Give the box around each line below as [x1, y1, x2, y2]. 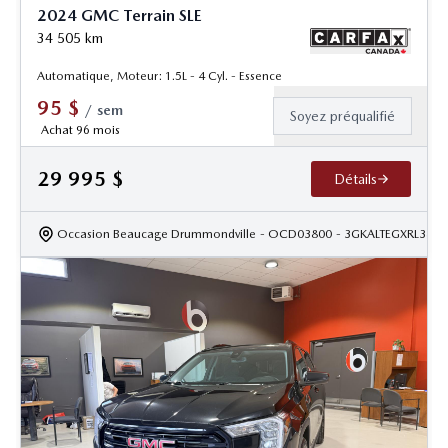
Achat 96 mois [40, 122, 120, 137]
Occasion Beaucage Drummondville [57, 226, 256, 241]
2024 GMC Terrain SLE [37, 6, 202, 26]
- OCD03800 [260, 226, 332, 241]
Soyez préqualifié [290, 107, 395, 124]
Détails [333, 170, 377, 187]
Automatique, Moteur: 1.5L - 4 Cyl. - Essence [37, 68, 282, 83]
